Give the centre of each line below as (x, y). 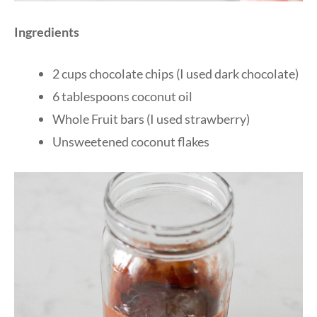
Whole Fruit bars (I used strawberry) (151, 119)
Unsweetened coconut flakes (131, 141)
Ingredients (47, 31)
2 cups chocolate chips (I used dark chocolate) (175, 73)
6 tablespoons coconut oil (122, 96)
